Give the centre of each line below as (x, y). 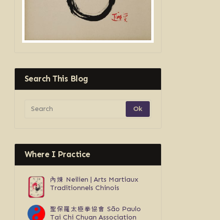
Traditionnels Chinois (84, 188)
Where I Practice (57, 154)
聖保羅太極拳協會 (77, 209)
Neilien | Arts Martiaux (101, 180)
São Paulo (123, 209)
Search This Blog (56, 79)
